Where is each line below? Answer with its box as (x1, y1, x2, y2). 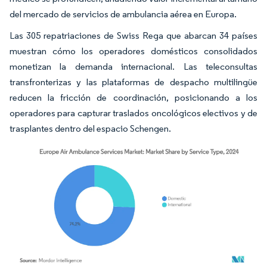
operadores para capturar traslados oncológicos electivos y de (10, 107, 257, 119)
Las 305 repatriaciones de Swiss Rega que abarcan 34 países (10, 29, 257, 41)
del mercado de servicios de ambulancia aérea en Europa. (10, 8, 237, 20)
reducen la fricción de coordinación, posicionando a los (10, 91, 257, 103)
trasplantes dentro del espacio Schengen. (10, 122, 171, 134)
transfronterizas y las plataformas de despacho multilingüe (10, 76, 257, 88)
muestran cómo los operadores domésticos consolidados (10, 45, 257, 57)
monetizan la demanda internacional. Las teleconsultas (10, 60, 257, 72)
